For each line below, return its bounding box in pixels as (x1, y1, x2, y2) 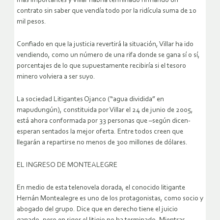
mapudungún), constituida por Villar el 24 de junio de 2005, (17, 107, 193, 114)
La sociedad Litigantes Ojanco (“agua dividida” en (17, 96, 164, 104)
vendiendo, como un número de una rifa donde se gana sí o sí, (17, 52, 200, 59)
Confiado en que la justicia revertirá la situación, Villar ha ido (17, 41, 193, 49)
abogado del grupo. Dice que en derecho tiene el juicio (17, 206, 178, 214)
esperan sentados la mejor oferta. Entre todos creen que (17, 128, 183, 136)
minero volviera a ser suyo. (17, 73, 95, 81)
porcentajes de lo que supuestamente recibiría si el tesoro (17, 62, 186, 70)
